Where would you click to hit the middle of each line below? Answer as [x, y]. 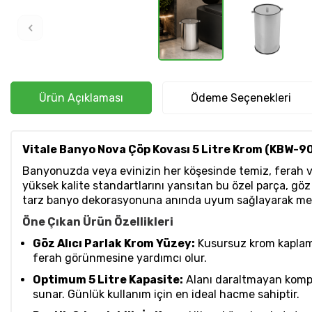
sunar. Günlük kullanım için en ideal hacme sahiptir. [166, 295]
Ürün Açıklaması [81, 98]
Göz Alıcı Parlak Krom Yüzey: [114, 244]
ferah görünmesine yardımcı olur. [120, 258]
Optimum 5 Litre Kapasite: [108, 280]
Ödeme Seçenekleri [241, 98]
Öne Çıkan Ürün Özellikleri [98, 222]
